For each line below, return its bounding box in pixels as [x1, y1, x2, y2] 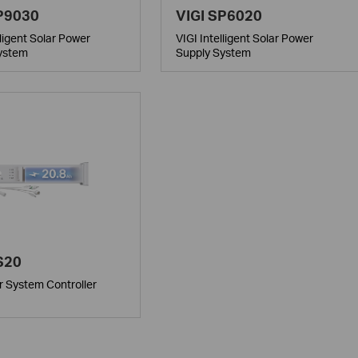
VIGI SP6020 [175, 6, 262, 24]
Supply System [175, 45, 251, 59]
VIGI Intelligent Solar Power [175, 30, 313, 45]
